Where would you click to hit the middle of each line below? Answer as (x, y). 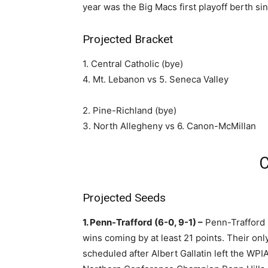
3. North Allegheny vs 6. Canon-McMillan (169, 126)
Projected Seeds (124, 198)
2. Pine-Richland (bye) (130, 110)
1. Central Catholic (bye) (133, 64)
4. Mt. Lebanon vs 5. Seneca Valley (156, 79)
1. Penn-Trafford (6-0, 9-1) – (143, 222)
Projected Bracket (128, 39)
